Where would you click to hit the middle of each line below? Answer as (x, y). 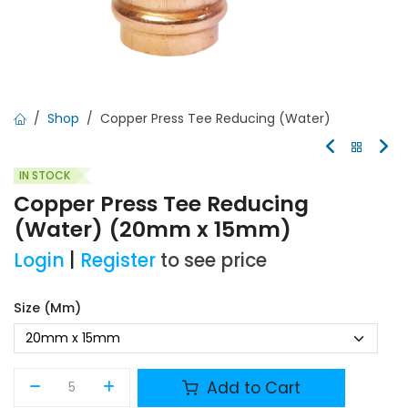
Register (118, 260)
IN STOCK (45, 175)
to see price (214, 260)
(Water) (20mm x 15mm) (153, 229)
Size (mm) (47, 308)
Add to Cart (252, 388)
